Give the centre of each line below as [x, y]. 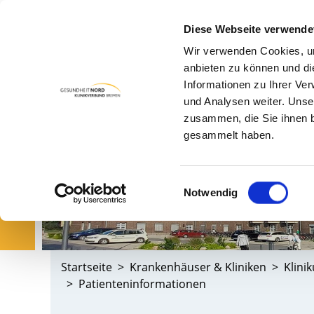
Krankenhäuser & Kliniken [198, 267]
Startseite [87, 267]
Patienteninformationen [142, 284]
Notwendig [211, 192]
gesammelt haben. [229, 135]
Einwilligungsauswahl [232, 184]
